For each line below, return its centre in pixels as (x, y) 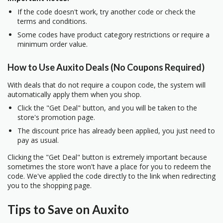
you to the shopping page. (50, 185)
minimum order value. (53, 44)
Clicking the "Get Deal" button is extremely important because (107, 157)
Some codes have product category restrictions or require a (113, 35)
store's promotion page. (56, 117)
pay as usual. (38, 140)
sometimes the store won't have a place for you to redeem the (109, 166)
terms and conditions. (52, 21)
